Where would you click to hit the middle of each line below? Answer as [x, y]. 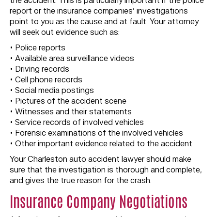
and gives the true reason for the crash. [81, 181]
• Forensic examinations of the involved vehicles [96, 133]
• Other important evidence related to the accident [101, 144]
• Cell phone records [46, 80]
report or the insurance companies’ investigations [99, 11]
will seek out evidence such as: [65, 32]
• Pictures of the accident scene [68, 101]
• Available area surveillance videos [72, 59]
